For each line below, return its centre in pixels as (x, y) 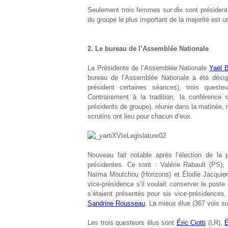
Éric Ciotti (191, 223)
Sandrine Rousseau (116, 203)
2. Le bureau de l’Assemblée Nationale (148, 49)
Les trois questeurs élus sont (132, 223)
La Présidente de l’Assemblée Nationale (149, 68)
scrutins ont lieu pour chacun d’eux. (140, 116)
